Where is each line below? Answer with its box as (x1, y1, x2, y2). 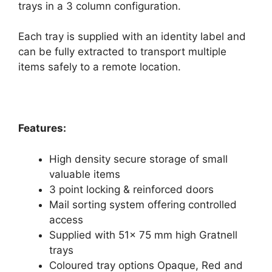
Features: (18, 122, 66, 134)
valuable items (49, 168, 120, 180)
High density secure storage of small (49, 152, 228, 165)
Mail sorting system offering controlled (49, 198, 237, 211)
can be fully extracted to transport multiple (18, 46, 226, 58)
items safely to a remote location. (18, 61, 181, 73)
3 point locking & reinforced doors (49, 183, 214, 195)
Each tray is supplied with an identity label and (18, 30, 246, 42)
